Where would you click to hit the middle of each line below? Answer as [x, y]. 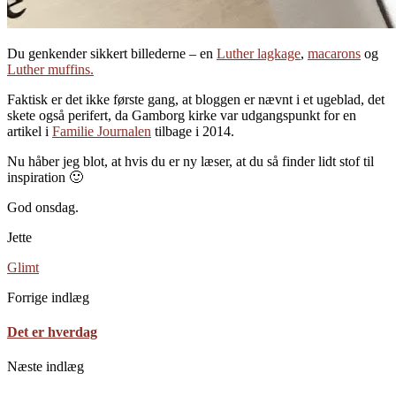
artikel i [30, 131]
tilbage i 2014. [193, 131]
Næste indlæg [46, 367]
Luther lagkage [259, 53]
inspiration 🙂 [45, 177]
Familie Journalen [102, 131]
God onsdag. [43, 207]
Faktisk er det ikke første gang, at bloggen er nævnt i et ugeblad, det [196, 99]
